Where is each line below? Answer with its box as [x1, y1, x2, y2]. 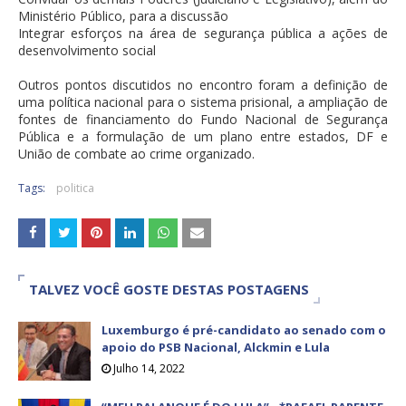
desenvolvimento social [18, 42, 156, 60]
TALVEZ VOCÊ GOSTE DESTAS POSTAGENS [29, 280, 309, 299]
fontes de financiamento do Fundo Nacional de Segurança [18, 111, 388, 129]
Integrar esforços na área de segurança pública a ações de [18, 24, 388, 43]
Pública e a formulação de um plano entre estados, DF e [18, 128, 388, 146]
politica [56, 180, 94, 197]
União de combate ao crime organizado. [18, 145, 255, 163]
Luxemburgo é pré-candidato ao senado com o [101, 322, 386, 339]
